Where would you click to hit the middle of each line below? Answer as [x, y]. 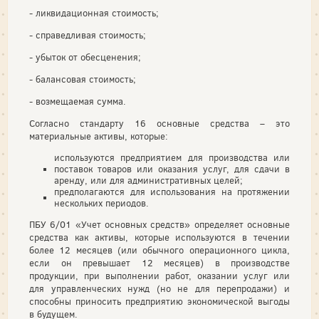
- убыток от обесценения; [85, 57]
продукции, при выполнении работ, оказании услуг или [159, 276]
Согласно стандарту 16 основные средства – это [159, 124]
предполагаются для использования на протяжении [172, 192]
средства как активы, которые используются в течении [159, 237]
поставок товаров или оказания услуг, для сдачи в [172, 169]
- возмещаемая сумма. [78, 101]
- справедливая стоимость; [88, 35]
